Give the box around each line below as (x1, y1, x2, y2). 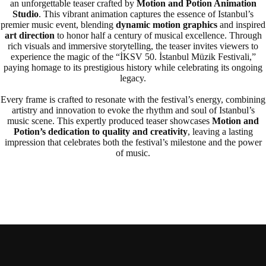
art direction (4, 30, 55, 40)
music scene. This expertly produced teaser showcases (7, 116, 212, 126)
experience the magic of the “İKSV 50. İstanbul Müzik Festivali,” (10, 52, 256, 62)
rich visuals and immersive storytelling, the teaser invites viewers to (8, 41, 258, 51)
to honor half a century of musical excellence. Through (54, 30, 262, 40)
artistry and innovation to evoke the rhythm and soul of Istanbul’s (11, 105, 255, 115)
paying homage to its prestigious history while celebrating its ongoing (4, 62, 262, 72)
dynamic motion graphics (116, 20, 217, 30)
